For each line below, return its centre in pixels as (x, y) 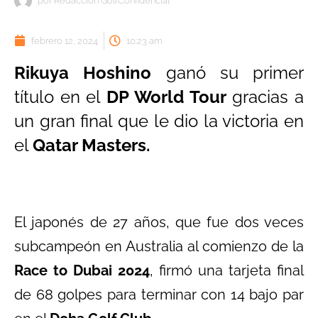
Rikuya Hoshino (83, 72)
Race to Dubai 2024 (82, 270)
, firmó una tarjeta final (227, 270)
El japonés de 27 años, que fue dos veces (159, 222)
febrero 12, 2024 (65, 40)
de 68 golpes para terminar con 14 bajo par (159, 294)
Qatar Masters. (91, 145)
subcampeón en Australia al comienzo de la (159, 246)
